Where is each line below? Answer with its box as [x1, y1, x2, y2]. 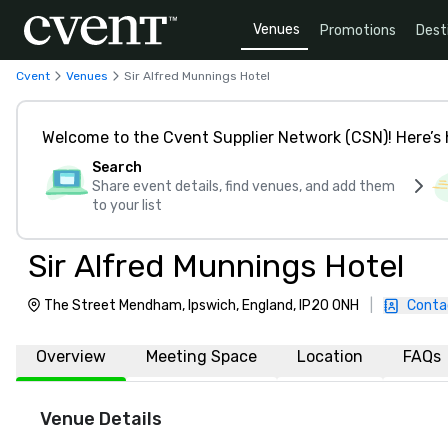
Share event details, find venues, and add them [92, 178, 395, 195]
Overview [36, 347, 106, 366]
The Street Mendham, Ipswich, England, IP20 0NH [44, 297, 359, 314]
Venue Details [40, 408, 162, 430]
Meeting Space [146, 347, 257, 366]
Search [92, 159, 142, 176]
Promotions [320, 21, 396, 39]
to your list [92, 197, 162, 214]
